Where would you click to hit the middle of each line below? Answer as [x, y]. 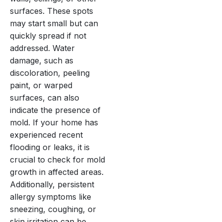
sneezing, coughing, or [53, 209]
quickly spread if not [48, 35]
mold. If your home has [54, 122]
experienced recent [46, 135]
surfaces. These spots [52, 11]
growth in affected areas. [57, 172]
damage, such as [42, 60]
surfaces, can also [45, 97]
